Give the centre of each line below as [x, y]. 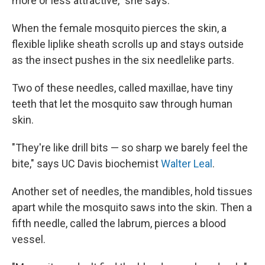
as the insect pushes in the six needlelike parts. [123, 60]
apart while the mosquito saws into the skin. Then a [132, 207]
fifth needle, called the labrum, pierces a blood [119, 223]
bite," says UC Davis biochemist [86, 163]
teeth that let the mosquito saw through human [122, 104]
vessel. [29, 239]
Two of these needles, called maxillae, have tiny [122, 88]
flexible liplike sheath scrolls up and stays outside [128, 44]
